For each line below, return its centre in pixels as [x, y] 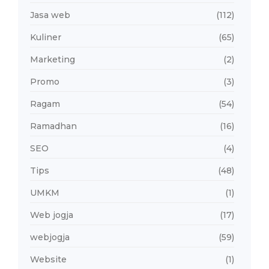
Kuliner [46, 37]
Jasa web [50, 15]
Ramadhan [53, 126]
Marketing [53, 59]
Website [48, 259]
